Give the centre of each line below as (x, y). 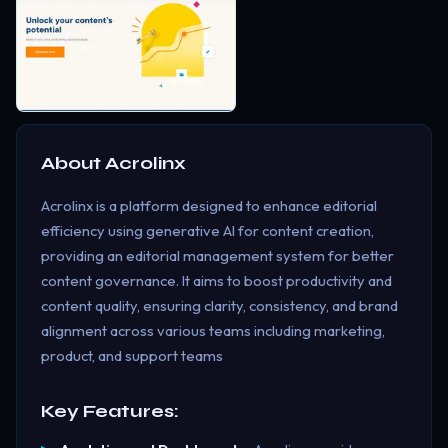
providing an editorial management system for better (217, 255)
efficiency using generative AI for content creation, (207, 230)
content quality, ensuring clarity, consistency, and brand (219, 305)
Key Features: (110, 411)
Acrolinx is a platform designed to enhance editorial (209, 205)
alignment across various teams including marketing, (213, 330)
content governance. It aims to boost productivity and (216, 280)
